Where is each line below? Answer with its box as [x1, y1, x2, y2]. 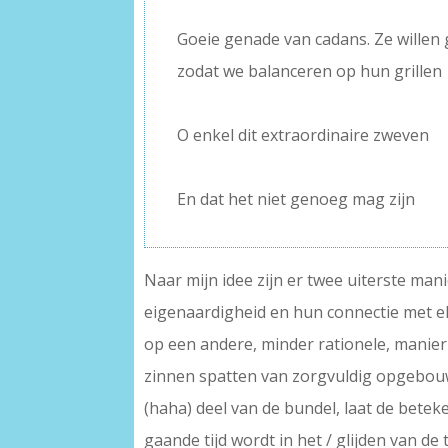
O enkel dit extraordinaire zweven [177, 123, 430, 146]
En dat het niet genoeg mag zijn [177, 187, 416, 210]
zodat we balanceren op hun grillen [177, 59, 443, 82]
